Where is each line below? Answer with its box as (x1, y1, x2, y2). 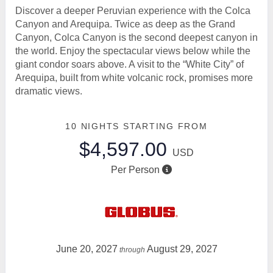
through (117, 246, 147, 254)
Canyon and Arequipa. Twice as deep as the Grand (15, 19, 235, 29)
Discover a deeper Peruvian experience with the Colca (15, 5, 250, 16)
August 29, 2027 (146, 244, 218, 254)
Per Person (111, 165, 160, 175)
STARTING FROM (122, 121, 208, 131)
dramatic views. (15, 86, 82, 96)
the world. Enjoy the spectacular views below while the (15, 46, 250, 56)
